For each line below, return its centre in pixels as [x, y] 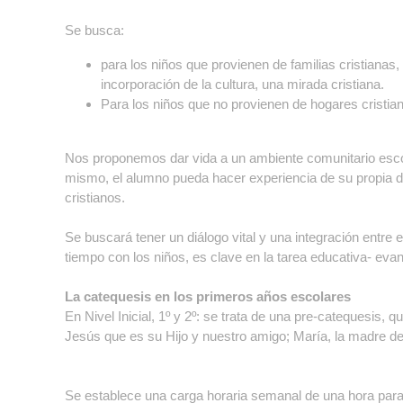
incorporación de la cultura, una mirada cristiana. [242, 84]
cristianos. [95, 197]
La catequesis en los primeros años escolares [208, 296]
